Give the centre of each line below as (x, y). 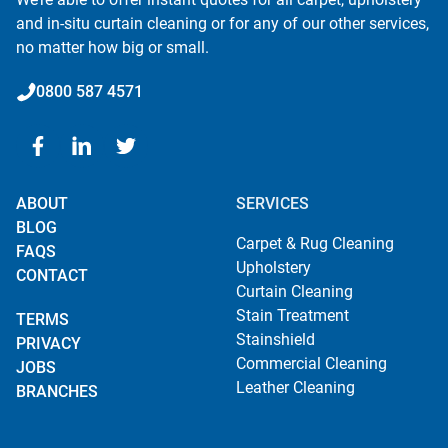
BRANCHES (57, 391)
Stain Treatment (292, 315)
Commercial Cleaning (311, 363)
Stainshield (275, 339)
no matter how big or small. (112, 47)
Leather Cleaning (295, 387)
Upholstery (273, 267)
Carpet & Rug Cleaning (314, 243)
